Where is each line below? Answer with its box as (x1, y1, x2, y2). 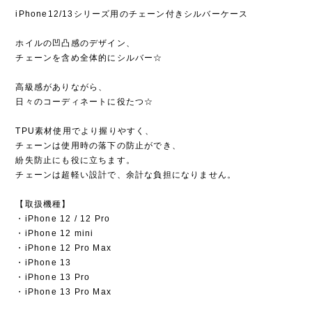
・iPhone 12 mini (15, 228, 94, 239)
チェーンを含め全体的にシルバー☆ (15, 53, 163, 63)
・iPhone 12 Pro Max (15, 243, 112, 253)
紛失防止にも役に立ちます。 (15, 155, 136, 166)
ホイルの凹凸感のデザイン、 (15, 38, 136, 49)
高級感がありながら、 (15, 82, 108, 93)
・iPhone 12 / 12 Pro (15, 214, 111, 224)
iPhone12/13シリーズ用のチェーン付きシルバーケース (15, 9, 249, 19)
